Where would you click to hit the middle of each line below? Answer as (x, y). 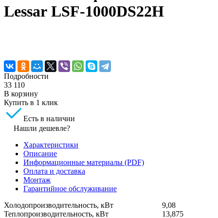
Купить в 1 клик (31, 102)
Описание (40, 153)
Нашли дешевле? (42, 128)
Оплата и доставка (54, 171)
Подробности (26, 76)
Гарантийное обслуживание (70, 188)
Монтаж (37, 180)
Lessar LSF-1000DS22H (84, 11)
